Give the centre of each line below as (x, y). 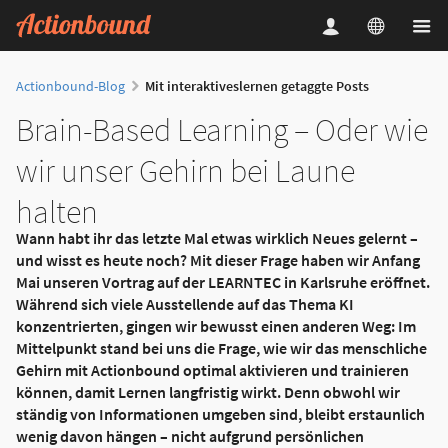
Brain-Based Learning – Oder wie (222, 130)
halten (57, 212)
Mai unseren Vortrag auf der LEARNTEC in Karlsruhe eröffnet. (223, 281)
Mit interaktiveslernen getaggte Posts (257, 86)
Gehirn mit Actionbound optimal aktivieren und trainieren (212, 369)
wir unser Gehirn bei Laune (185, 171)
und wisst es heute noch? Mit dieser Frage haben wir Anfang (218, 259)
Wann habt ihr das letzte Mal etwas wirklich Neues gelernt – (217, 237)
